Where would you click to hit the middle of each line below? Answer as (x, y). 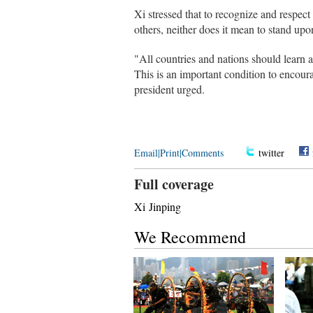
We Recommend (190, 237)
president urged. (169, 89)
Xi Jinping (158, 206)
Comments (203, 153)
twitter (271, 153)
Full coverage (174, 184)
